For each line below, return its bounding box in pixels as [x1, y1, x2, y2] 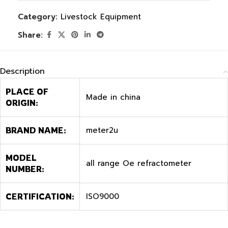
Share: [18, 30, 43, 41]
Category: [18, 11, 58, 22]
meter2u [86, 125, 118, 136]
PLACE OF [6, 87, 48, 97]
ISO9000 [86, 191, 119, 202]
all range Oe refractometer [86, 158, 191, 169]
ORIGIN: [6, 98, 38, 108]
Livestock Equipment [61, 11, 141, 22]
